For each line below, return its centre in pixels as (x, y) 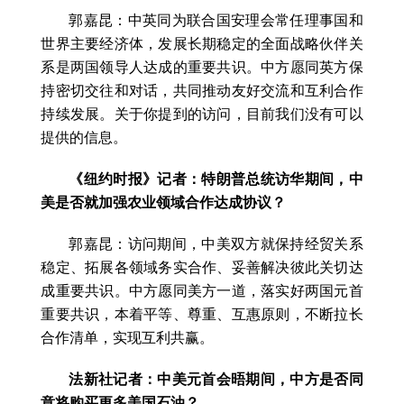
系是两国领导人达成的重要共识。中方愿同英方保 (202, 68)
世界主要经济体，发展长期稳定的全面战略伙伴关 (202, 44)
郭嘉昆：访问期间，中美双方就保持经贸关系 (216, 244)
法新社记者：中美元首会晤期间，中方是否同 (216, 380)
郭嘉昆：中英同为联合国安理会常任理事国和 (216, 21)
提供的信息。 (84, 138)
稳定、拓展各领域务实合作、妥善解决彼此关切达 (202, 268)
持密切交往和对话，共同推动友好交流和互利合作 (202, 91)
